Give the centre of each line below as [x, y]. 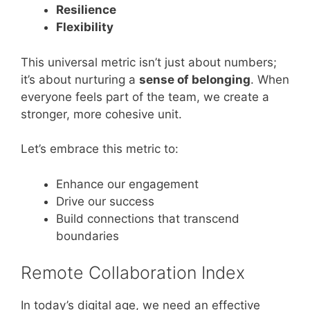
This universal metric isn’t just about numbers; [149, 62]
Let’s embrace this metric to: [100, 149]
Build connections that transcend [148, 218]
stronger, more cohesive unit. [101, 114]
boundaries [88, 236]
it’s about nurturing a [80, 79]
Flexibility [85, 27]
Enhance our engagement [127, 184]
